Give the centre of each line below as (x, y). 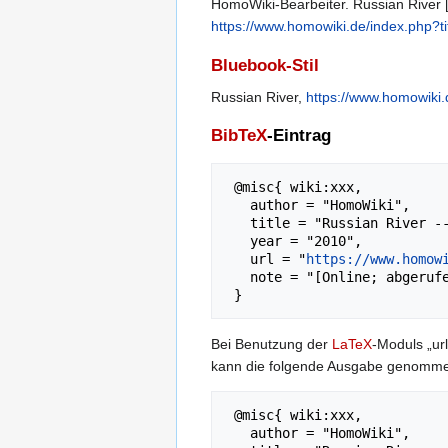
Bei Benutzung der (271, 343)
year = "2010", (238, 240)
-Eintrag (299, 135)
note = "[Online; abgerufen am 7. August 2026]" (238, 276)
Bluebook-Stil (265, 65)
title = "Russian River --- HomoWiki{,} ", (238, 222)
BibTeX (239, 135)
